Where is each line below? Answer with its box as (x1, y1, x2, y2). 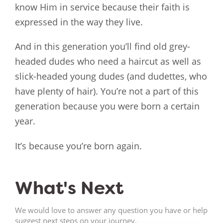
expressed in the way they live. (15, 15, 143, 28)
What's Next (15, 176, 123, 200)
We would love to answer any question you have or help (15, 205, 208, 215)
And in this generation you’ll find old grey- (15, 40, 190, 53)
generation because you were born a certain (15, 100, 200, 112)
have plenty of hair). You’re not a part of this (15, 85, 199, 98)
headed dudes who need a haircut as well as (15, 55, 201, 68)
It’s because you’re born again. (15, 140, 142, 152)
